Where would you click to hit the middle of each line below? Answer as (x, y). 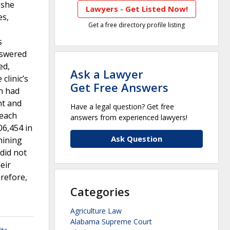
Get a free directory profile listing (137, 25)
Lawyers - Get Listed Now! (137, 9)
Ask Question (137, 139)
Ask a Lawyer (107, 74)
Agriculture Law (96, 211)
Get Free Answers (119, 88)
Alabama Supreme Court (111, 222)
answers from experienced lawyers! (129, 118)
